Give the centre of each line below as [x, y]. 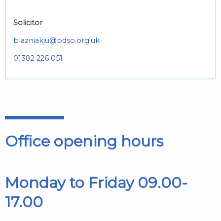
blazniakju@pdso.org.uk [56, 41]
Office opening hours [84, 142]
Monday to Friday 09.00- [96, 183]
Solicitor [28, 23]
